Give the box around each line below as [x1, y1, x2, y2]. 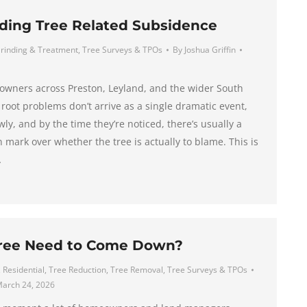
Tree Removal [110, 264, 163, 275]
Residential [2, 264, 45, 275]
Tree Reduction [48, 264, 106, 275]
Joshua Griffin [184, 44, 236, 56]
